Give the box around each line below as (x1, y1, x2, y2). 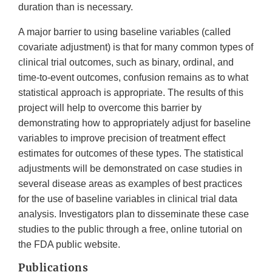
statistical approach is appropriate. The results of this (18, 87, 243, 98)
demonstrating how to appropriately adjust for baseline (18, 118, 251, 129)
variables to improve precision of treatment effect (18, 133, 225, 144)
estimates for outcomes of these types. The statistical (18, 148, 243, 159)
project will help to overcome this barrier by (18, 103, 202, 114)
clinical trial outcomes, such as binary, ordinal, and (18, 57, 234, 68)
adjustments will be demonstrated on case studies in (18, 163, 242, 174)
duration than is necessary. (18, 2, 133, 13)
